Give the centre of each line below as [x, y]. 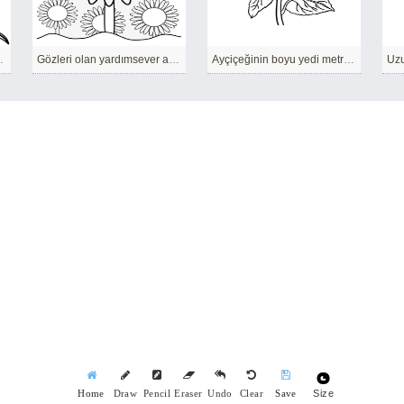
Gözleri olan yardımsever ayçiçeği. [174, 60]
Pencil [157, 394]
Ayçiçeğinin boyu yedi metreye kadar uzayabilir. [349, 60]
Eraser [188, 394]
